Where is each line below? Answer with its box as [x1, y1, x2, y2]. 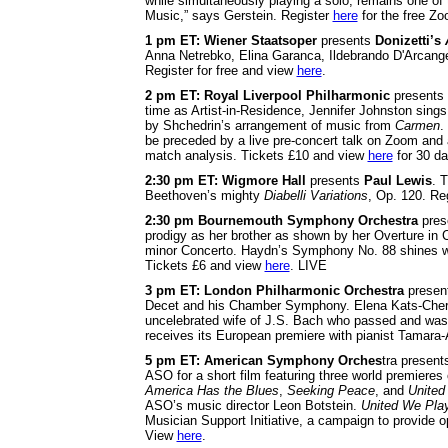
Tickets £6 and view [144, 257, 265, 273]
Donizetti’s [374, 32, 445, 48]
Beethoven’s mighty [144, 187, 264, 203]
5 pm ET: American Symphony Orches [144, 352, 382, 368]
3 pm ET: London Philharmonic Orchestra [144, 282, 404, 298]
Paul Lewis [363, 172, 432, 188]
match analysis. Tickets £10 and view [144, 147, 368, 163]
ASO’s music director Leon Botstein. [144, 397, 361, 413]
